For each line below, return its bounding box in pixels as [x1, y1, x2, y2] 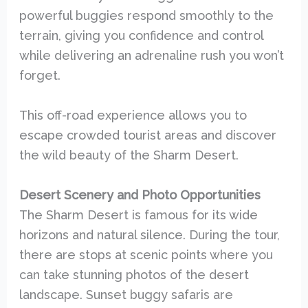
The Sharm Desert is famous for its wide [19, 207, 258, 222]
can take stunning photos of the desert [19, 267, 249, 282]
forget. [19, 67, 60, 82]
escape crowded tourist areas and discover [19, 127, 276, 142]
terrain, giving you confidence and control [19, 27, 263, 43]
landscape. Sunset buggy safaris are [19, 287, 233, 302]
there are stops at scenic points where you [19, 247, 273, 262]
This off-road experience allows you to [19, 107, 247, 122]
